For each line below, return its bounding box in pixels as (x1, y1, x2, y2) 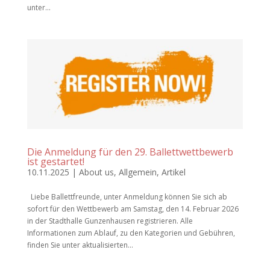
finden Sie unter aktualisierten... (27, 239, 133, 250)
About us (78, 166, 114, 178)
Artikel (161, 166, 186, 178)
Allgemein (118, 166, 157, 178)
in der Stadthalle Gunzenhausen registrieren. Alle (27, 215, 193, 226)
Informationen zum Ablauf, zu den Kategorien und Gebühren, (27, 227, 235, 238)
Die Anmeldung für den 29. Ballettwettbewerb (27, 145, 233, 159)
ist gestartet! (27, 154, 84, 168)
